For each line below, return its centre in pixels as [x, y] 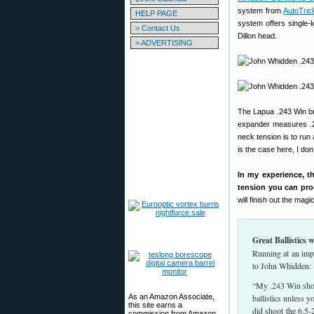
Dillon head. [257, 36]
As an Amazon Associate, [171, 296]
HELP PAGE [156, 13]
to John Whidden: [282, 266]
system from [261, 11]
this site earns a [155, 305]
